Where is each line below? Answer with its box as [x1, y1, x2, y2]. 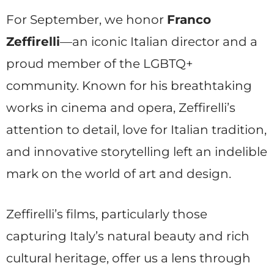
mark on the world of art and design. [6, 166, 231, 181]
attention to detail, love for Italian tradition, [6, 122, 267, 137]
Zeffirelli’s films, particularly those [6, 206, 207, 221]
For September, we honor [6, 12, 167, 27]
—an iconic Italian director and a [60, 34, 257, 49]
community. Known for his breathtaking [6, 78, 252, 93]
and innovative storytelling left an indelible [6, 144, 267, 159]
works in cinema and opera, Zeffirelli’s [6, 100, 235, 115]
